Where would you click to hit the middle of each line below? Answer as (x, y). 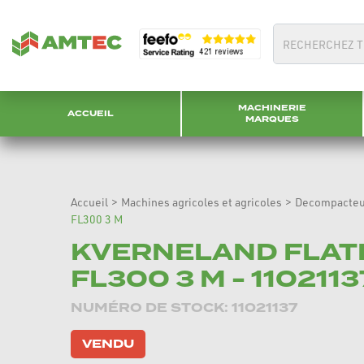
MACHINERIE (272, 108)
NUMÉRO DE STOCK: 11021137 (184, 308)
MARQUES (272, 119)
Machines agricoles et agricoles (201, 202)
